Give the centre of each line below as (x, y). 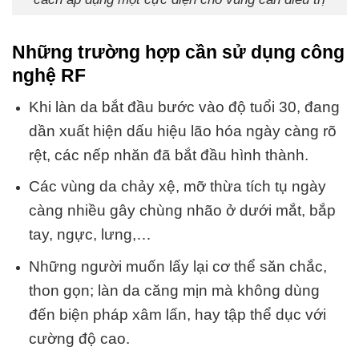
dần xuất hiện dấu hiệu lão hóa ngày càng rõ (182, 131)
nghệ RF (49, 76)
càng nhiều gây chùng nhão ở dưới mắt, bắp (182, 211)
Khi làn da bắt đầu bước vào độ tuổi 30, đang (184, 107)
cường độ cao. (79, 338)
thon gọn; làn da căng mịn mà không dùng (174, 290)
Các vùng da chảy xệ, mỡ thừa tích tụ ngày (177, 187)
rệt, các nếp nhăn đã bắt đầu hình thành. (168, 155)
